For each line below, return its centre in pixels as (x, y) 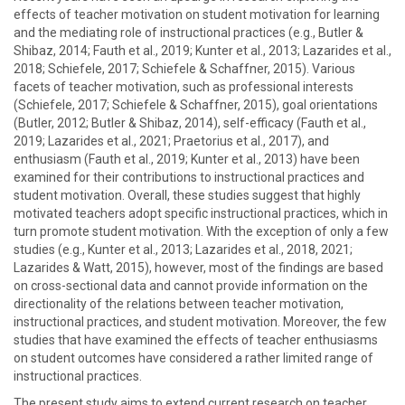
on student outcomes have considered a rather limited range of (193, 358)
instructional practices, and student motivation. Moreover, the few (200, 322)
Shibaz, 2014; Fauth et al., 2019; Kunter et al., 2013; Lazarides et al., (202, 51)
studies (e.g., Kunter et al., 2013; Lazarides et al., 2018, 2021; (183, 250)
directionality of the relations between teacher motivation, (179, 304)
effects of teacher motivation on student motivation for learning (197, 14)
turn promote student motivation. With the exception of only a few (201, 231)
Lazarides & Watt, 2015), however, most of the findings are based (198, 268)
